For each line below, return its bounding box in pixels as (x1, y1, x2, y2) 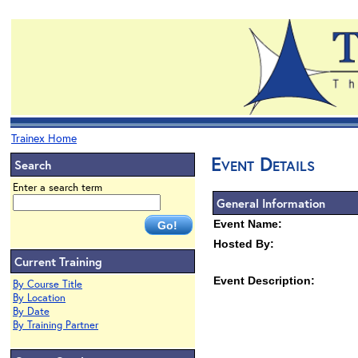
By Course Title (13, 277, 82, 291)
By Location (13, 291, 66, 304)
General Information (217, 195, 325, 211)
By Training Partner (13, 318, 98, 332)
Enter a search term (13, 181, 102, 194)
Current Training (14, 253, 102, 269)
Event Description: (213, 274, 315, 287)
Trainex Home (11, 130, 77, 145)
